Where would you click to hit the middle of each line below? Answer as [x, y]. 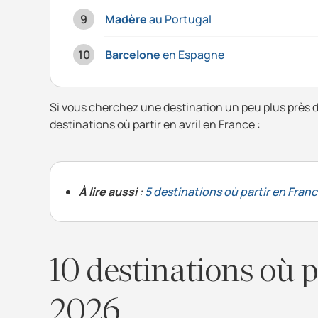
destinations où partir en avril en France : [155, 125]
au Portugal [179, 20]
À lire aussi [108, 192]
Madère [126, 20]
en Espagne [192, 55]
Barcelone [133, 55]
